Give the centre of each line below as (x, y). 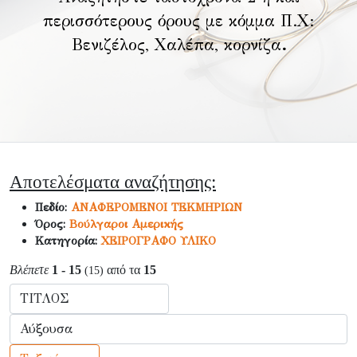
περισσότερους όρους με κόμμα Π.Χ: (178, 21)
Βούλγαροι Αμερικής (126, 224)
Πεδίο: (53, 207)
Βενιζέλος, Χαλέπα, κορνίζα (176, 45)
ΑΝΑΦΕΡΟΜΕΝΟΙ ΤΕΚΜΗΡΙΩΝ (157, 207)
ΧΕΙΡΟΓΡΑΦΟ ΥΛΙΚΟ (159, 241)
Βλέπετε (29, 270)
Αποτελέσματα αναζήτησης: (113, 182)
